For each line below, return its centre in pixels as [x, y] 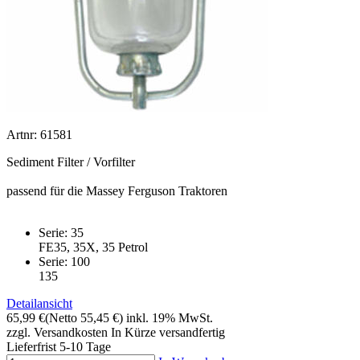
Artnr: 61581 [39, 135]
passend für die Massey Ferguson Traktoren [117, 191]
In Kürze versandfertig [168, 333]
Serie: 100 [64, 262]
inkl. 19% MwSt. [170, 318]
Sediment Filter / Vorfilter [71, 162]
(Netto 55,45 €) [84, 318]
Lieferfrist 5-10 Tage [59, 347]
